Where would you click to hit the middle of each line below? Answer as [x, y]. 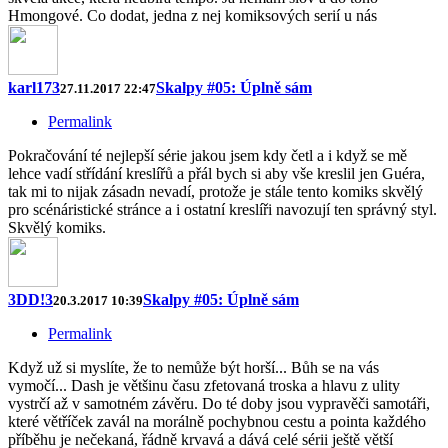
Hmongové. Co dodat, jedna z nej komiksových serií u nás [192, 16]
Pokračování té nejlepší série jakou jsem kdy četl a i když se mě [207, 156]
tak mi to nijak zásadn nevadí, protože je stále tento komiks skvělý [215, 192]
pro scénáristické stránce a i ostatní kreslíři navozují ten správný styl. [222, 210]
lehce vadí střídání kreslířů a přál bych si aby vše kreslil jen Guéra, [216, 174]
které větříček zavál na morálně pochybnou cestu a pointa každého [217, 422]
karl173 [34, 88]
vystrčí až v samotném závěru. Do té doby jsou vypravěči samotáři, [219, 404]
